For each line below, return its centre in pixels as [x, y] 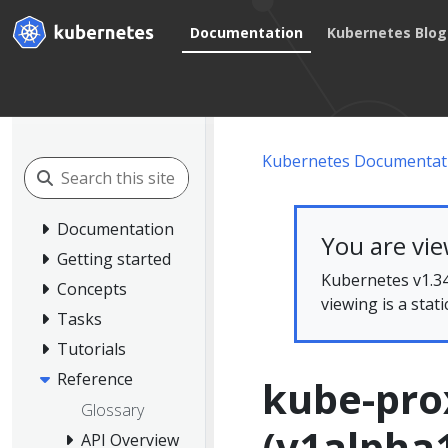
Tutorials [91, 348]
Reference [95, 378]
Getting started [114, 258]
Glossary [112, 410]
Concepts [92, 288]
